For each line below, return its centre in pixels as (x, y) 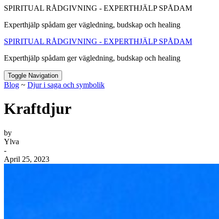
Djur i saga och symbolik (66, 85)
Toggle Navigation (33, 76)
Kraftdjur (38, 109)
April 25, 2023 (27, 159)
